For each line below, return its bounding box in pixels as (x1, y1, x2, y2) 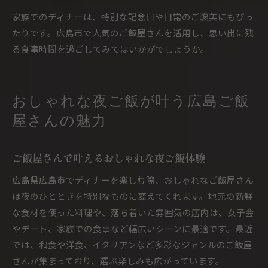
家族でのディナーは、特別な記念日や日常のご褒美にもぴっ (12, 10, 254, 23)
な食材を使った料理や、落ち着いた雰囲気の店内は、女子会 (12, 206, 254, 218)
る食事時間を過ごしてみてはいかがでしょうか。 (12, 42, 209, 55)
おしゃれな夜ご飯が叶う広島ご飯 (12, 95, 251, 109)
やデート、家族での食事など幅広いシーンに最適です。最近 (12, 222, 253, 234)
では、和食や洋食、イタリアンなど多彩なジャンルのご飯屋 (12, 238, 252, 251)
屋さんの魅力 (12, 115, 107, 129)
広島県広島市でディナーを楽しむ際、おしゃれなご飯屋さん (12, 173, 254, 186)
